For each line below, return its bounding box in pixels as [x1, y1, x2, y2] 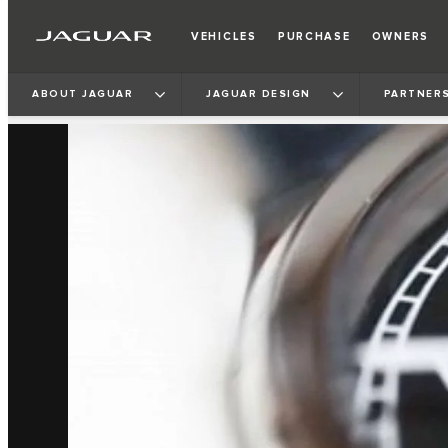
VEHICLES [191, 29, 257, 43]
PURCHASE [277, 29, 351, 43]
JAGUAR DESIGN [206, 87, 311, 100]
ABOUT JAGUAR [32, 87, 133, 100]
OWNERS [371, 29, 430, 43]
